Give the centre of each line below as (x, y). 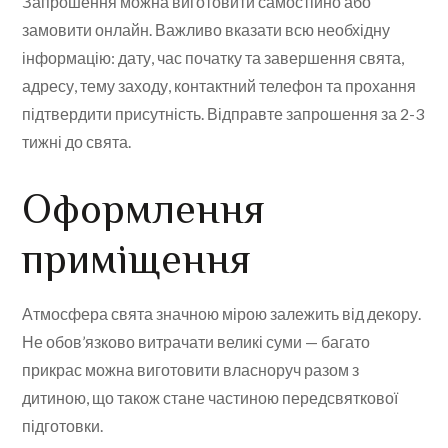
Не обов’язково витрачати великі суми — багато (196, 342)
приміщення (137, 259)
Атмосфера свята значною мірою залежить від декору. (222, 314)
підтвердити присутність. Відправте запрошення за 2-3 (223, 114)
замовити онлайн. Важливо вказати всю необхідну (206, 30)
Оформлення (144, 209)
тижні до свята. (77, 142)
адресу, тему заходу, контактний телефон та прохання (219, 86)
